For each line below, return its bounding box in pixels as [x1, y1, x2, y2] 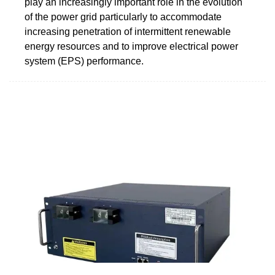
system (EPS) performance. [25, 55, 144, 66]
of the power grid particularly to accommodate [25, 11, 222, 22]
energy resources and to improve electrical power [25, 41, 238, 52]
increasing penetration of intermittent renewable [25, 26, 231, 37]
